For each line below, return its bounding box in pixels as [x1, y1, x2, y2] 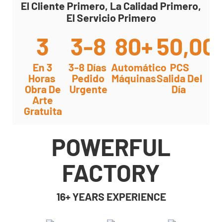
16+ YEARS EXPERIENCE [56, 190, 166, 203]
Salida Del [157, 71, 202, 84]
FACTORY [62, 158, 160, 187]
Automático [111, 60, 168, 73]
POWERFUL [52, 132, 170, 161]
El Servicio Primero [66, 11, 156, 24]
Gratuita [23, 104, 62, 117]
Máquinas [111, 71, 156, 84]
